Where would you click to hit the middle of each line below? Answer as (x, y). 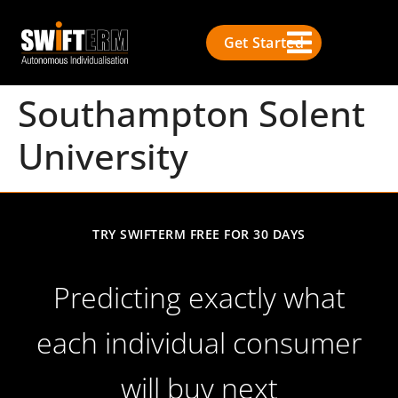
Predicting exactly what (199, 297)
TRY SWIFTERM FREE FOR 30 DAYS (199, 234)
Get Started (263, 43)
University (103, 156)
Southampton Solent (191, 113)
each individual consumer (199, 342)
